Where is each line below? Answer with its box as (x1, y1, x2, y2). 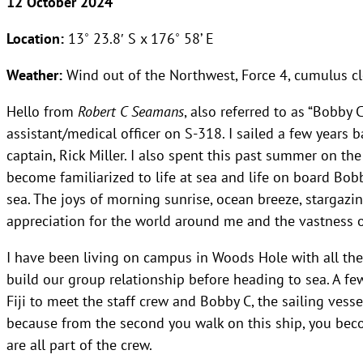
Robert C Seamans (78, 101, 184, 120)
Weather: (6, 65, 66, 84)
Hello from (6, 101, 78, 120)
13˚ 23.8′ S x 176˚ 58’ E (64, 28, 214, 47)
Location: (6, 28, 64, 48)
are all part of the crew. (6, 335, 152, 353)
